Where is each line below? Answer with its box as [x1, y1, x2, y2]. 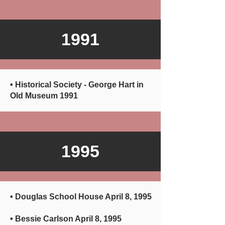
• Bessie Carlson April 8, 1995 [10, 214, 122, 223]
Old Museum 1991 [10, 91, 78, 100]
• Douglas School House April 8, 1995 [10, 192, 152, 201]
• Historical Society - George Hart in [10, 80, 144, 89]
